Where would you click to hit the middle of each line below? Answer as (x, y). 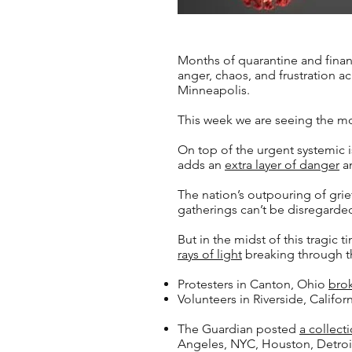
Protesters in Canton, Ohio (253, 284)
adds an (201, 165)
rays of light (210, 254)
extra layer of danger (282, 165)
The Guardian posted (238, 329)
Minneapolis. (214, 90)
